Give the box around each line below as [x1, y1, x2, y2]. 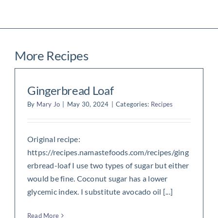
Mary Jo [36, 100, 60, 108]
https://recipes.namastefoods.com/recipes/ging [27, 147, 189, 157]
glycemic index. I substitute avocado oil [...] [27, 186, 173, 196]
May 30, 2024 [67, 100, 109, 108]
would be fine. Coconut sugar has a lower [27, 173, 168, 183]
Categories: [115, 100, 151, 108]
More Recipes [14, 47, 89, 63]
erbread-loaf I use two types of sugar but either [27, 160, 189, 170]
